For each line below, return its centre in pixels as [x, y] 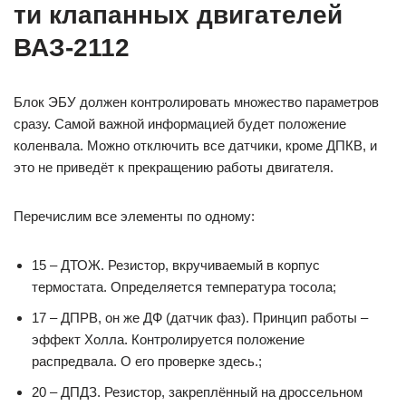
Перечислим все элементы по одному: [134, 217]
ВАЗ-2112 [72, 48]
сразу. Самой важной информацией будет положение [180, 124]
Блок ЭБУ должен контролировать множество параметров [196, 102]
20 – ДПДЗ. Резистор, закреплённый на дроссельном [197, 392]
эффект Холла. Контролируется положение [168, 340]
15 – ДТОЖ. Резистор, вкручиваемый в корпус [176, 266]
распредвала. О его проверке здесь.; [147, 362]
